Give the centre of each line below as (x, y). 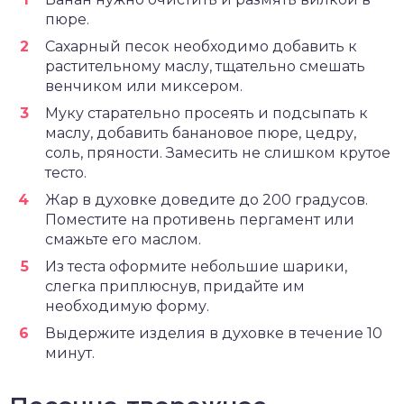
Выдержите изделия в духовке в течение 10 (214, 333)
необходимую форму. (127, 306)
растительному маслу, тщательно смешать (205, 66)
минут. (70, 353)
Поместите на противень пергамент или (200, 220)
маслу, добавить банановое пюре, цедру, (201, 133)
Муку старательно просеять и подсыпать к (207, 113)
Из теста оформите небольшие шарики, (196, 266)
